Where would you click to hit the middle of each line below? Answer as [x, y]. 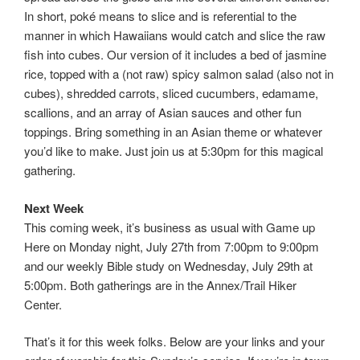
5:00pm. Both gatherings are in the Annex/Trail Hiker [160, 284]
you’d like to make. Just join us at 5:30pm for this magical [174, 151]
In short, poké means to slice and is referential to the [160, 16]
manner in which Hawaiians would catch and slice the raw [175, 35]
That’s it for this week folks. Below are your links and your [174, 342]
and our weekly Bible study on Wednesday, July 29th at [168, 265]
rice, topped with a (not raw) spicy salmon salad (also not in [179, 74]
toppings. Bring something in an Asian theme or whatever [173, 132]
